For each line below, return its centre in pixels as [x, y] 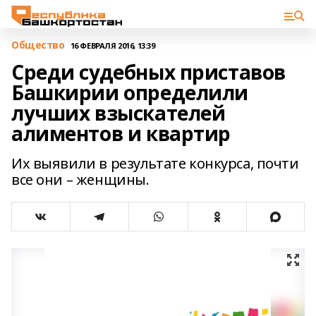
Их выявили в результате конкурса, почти [155, 163]
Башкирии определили [130, 92]
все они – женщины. [80, 180]
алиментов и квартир [121, 133]
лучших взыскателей [119, 113]
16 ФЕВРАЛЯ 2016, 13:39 [113, 45]
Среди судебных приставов [148, 72]
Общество [38, 45]
